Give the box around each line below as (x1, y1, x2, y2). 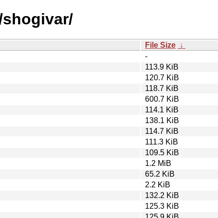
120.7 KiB (145, 73, 179, 82)
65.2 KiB (145, 169, 175, 178)
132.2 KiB (145, 191, 179, 200)
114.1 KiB (145, 105, 179, 114)
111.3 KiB (145, 137, 178, 146)
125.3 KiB (145, 201, 179, 210)
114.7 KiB (145, 127, 179, 135)
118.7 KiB (145, 84, 179, 92)
